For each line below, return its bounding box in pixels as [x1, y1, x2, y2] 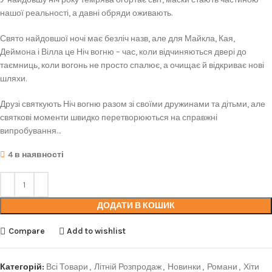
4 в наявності [8, 149, 64, 160]
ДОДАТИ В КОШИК [97, 200, 175, 211]
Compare [8, 225, 45, 236]
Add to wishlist [67, 225, 126, 236]
